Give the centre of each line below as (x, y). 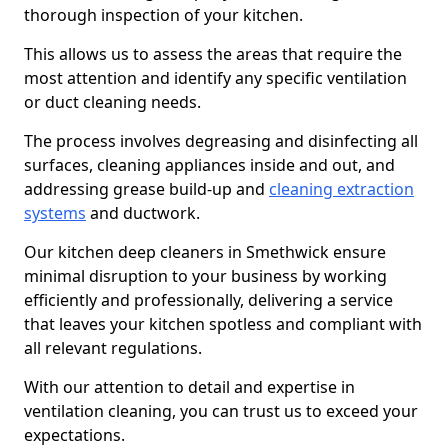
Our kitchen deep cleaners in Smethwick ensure (205, 252)
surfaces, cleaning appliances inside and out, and (209, 165)
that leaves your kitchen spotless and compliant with (223, 324)
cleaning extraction (341, 189)
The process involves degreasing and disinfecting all (221, 141)
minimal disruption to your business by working (205, 276)
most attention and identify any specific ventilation (215, 78)
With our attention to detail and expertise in (189, 387)
